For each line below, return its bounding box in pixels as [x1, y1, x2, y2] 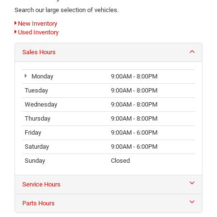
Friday [25, 128, 41, 136]
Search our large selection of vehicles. [15, 6, 119, 14]
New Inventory [16, 19, 57, 27]
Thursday [25, 114, 50, 122]
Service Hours [22, 180, 61, 188]
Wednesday [25, 100, 57, 108]
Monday [30, 72, 53, 80]
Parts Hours [22, 199, 55, 207]
